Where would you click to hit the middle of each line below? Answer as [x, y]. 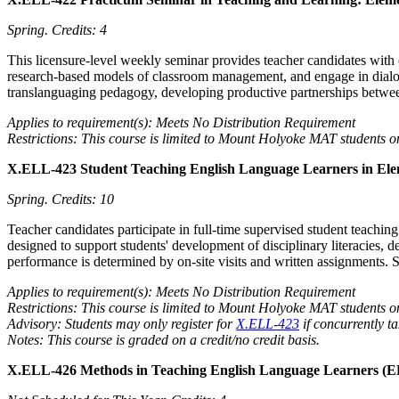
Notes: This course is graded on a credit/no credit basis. [163, 339]
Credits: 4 [79, 29]
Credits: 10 [83, 199]
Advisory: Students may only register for [122, 323]
